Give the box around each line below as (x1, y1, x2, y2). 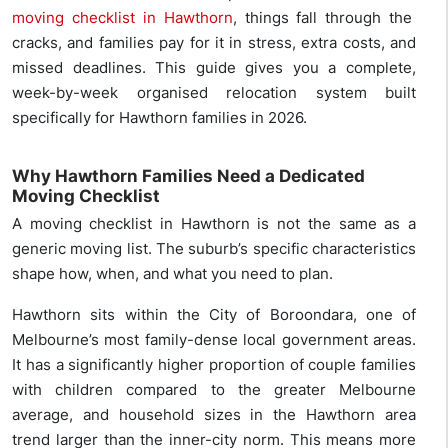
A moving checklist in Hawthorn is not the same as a (12, 214, 416, 234)
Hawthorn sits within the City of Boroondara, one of (12, 305, 416, 325)
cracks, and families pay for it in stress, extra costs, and (12, 33, 416, 53)
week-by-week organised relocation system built (12, 83, 416, 103)
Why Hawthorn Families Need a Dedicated (12, 166, 365, 187)
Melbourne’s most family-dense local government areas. (12, 330, 416, 350)
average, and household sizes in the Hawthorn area (12, 405, 416, 425)
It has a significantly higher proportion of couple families (12, 355, 416, 375)
